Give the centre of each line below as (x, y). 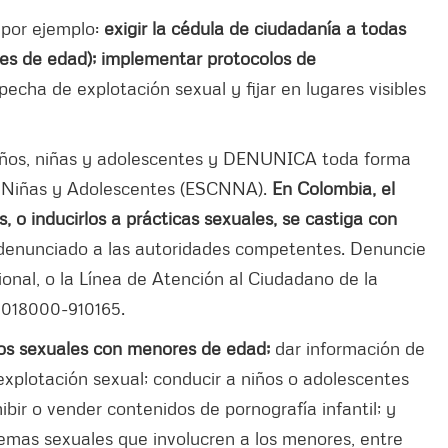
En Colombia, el (333, 187)
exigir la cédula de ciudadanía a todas (255, 27)
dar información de (350, 347)
